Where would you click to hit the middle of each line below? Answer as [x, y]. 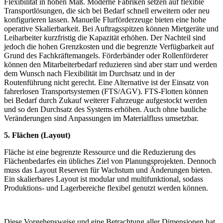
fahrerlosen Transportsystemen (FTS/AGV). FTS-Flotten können [106, 91]
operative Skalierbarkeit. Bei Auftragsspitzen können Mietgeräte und [111, 28]
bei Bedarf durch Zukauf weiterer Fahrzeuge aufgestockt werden [106, 100]
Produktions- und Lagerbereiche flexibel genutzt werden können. [106, 188]
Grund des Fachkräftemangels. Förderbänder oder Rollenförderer [106, 55]
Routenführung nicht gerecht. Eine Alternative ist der [87, 82]
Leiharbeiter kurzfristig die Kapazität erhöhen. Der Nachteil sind [105, 37]
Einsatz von [190, 82]
